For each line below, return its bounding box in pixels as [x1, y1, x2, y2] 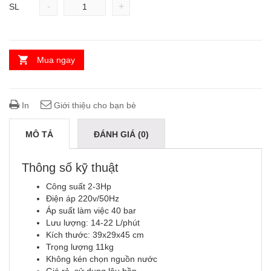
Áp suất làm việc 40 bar [46, 206, 136, 216]
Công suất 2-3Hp [46, 181, 111, 192]
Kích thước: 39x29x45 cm [46, 230, 144, 240]
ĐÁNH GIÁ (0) [94, 129, 149, 140]
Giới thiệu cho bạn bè [51, 100, 136, 111]
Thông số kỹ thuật [22, 161, 119, 175]
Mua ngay [37, 55, 75, 65]
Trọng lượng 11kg [46, 242, 114, 252]
